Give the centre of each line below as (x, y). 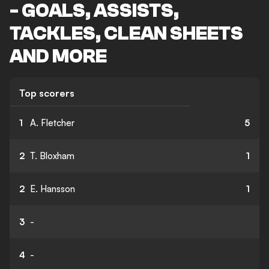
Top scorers (47, 93)
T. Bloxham (52, 156)
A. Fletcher (52, 123)
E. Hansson (53, 189)
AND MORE (58, 56)
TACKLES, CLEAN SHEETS (126, 34)
